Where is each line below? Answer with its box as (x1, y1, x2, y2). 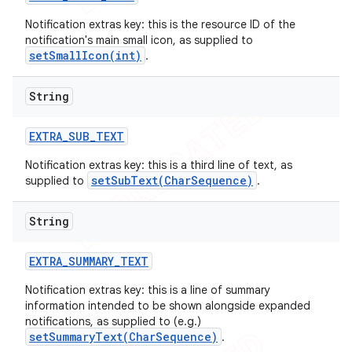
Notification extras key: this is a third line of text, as (25, 158, 292, 172)
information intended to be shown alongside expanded (25, 299, 310, 313)
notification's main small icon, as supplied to (25, 33, 253, 47)
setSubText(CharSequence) (91, 173, 253, 188)
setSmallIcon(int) (29, 48, 141, 63)
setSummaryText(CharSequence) (29, 329, 218, 344)
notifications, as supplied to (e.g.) (25, 314, 201, 328)
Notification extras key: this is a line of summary (25, 283, 270, 297)
